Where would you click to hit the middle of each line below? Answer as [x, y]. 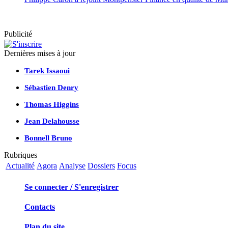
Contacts [40, 207]
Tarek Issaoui [47, 70]
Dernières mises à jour [40, 53]
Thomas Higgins [52, 104]
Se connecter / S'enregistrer [72, 187]
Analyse [72, 165]
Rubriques [21, 155]
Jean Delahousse [52, 121]
